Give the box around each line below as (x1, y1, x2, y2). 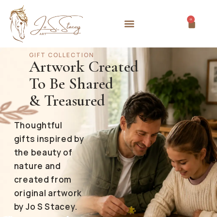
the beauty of (14, 146, 73, 158)
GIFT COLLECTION (29, 51, 94, 60)
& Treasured (29, 91, 105, 110)
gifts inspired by (14, 133, 84, 144)
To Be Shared (29, 74, 113, 93)
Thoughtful (14, 119, 62, 131)
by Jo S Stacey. (14, 201, 77, 212)
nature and (14, 160, 61, 171)
